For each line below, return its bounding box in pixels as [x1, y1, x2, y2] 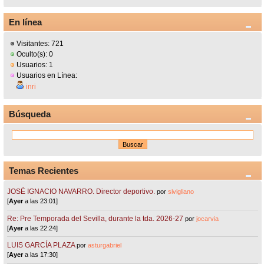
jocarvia [196, 214, 219, 222]
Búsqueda [9, 108, 51, 119]
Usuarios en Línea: [15, 71, 78, 80]
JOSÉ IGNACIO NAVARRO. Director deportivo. [7, 187, 156, 196]
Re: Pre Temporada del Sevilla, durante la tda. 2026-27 [7, 214, 184, 223]
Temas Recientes [9, 166, 78, 176]
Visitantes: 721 [15, 39, 64, 48]
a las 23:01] [23, 197, 58, 205]
